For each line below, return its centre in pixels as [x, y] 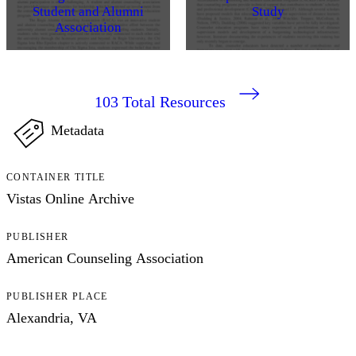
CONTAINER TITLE [56, 177]
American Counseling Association [105, 258]
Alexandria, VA [52, 317]
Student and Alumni [88, 11]
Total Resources [174, 101]
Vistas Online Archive [70, 198]
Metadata [77, 130]
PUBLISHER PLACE [57, 296]
